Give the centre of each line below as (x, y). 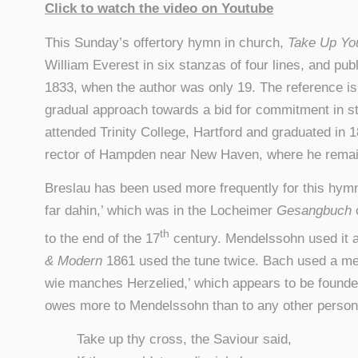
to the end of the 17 (103, 238)
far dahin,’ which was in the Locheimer (161, 211)
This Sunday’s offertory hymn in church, (167, 42)
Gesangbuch (314, 211)
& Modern (76, 261)
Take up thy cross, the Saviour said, (185, 340)
